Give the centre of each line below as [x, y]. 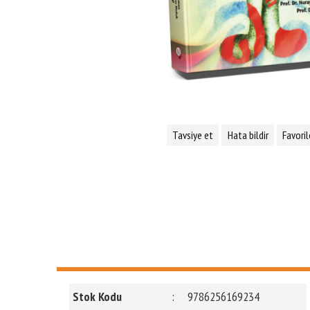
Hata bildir [248, 135]
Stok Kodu [98, 296]
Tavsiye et [193, 135]
